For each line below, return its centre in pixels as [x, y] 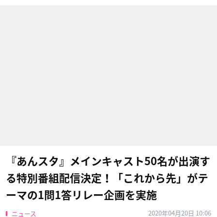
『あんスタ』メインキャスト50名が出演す [108, 161]
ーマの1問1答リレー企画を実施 [81, 195]
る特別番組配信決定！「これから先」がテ [107, 178]
